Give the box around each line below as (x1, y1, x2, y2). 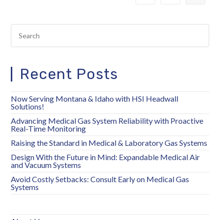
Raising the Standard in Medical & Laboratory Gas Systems (11, 137, 208, 147)
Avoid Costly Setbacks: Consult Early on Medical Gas (11, 174, 190, 184)
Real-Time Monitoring (11, 123, 86, 133)
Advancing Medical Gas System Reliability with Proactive (11, 115, 204, 125)
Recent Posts (20, 65, 118, 83)
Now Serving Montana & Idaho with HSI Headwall (11, 93, 179, 103)
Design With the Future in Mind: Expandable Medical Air (11, 152, 200, 162)
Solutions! (11, 101, 45, 111)
